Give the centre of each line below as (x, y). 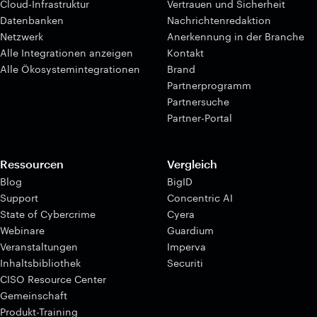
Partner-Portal (200, 118)
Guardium (190, 231)
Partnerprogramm (209, 86)
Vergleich (192, 164)
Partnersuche (198, 102)
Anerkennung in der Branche (236, 37)
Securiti (185, 263)
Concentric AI (200, 198)
